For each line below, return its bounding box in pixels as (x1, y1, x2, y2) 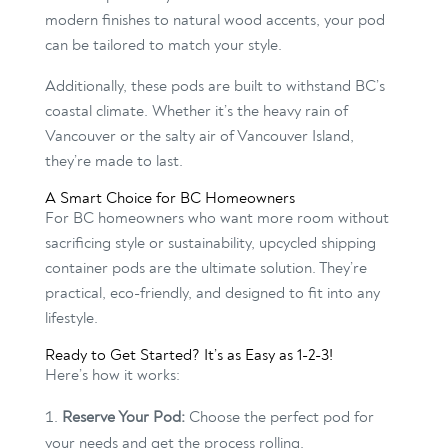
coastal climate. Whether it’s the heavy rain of (44, 101, 348, 122)
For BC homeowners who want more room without (44, 208, 389, 229)
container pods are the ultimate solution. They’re (44, 258, 367, 279)
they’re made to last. (44, 151, 183, 172)
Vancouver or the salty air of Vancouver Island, (44, 126, 354, 147)
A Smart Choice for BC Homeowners (44, 188, 295, 209)
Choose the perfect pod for (184, 407, 374, 428)
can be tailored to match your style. (44, 35, 282, 56)
